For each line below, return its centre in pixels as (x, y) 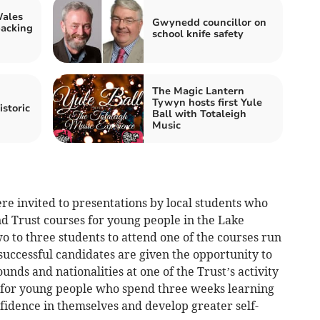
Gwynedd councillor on (209, 23)
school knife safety (198, 34)
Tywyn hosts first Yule (207, 103)
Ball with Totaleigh (199, 114)
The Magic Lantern (198, 91)
